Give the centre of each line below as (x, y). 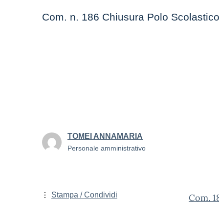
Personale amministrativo (107, 148)
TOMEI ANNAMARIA (105, 136)
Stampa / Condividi (84, 195)
